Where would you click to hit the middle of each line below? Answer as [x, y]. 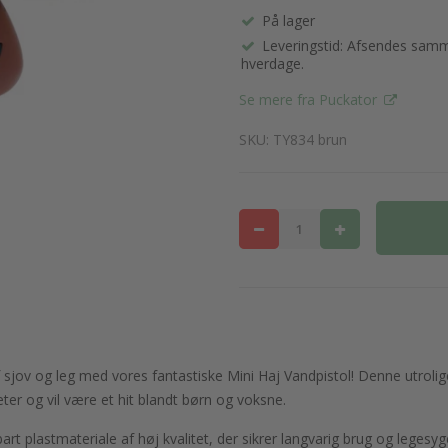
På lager [288, 20]
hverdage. [272, 63]
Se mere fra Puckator [310, 99]
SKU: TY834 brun [293, 139]
